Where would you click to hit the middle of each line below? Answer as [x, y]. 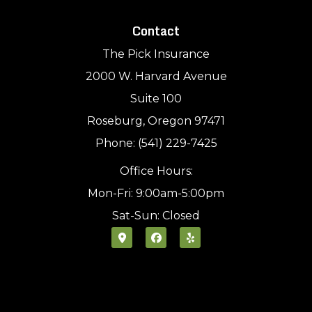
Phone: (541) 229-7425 [156, 143]
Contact [156, 31]
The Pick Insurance [156, 54]
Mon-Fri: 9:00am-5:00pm [156, 194]
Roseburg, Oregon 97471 [156, 121]
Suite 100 [156, 99]
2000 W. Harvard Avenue [156, 77]
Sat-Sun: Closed [156, 216]
